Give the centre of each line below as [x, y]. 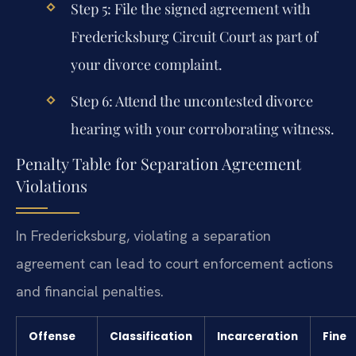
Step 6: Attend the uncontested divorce [192, 101]
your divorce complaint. [146, 65]
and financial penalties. [90, 291]
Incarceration [257, 336]
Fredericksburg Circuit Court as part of [194, 37]
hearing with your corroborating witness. [202, 129]
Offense [52, 336]
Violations [52, 185]
